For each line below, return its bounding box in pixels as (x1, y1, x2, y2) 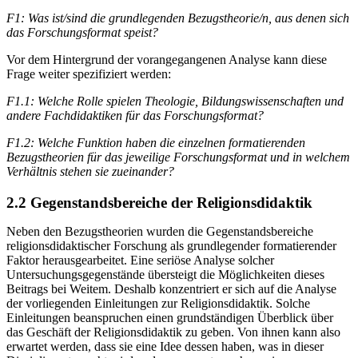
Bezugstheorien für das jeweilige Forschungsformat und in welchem (6, 150, 350, 165)
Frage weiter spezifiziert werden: (6, 67, 171, 82)
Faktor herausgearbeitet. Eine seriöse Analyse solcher (6, 253, 274, 267)
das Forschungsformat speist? (6, 26, 158, 40)
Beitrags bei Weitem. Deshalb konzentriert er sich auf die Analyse (6, 281, 336, 296)
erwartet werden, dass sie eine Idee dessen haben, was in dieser (6, 339, 324, 353)
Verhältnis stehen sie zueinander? (6, 165, 174, 179)
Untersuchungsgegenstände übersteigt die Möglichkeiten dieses (6, 267, 324, 281)
